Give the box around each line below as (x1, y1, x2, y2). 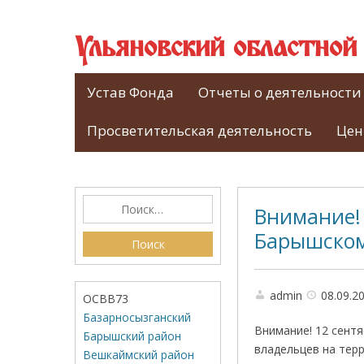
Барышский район (83, 328, 181, 344)
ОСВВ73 (83, 291, 128, 306)
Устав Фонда (87, 83, 174, 102)
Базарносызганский (83, 310, 191, 325)
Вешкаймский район (83, 347, 194, 362)
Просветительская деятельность (87, 121, 312, 140)
